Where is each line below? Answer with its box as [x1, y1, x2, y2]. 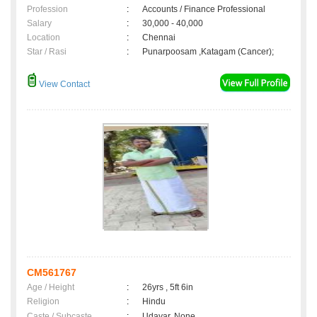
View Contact [37, 79, 90, 90]
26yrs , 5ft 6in [142, 282, 193, 293]
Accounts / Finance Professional [142, 4, 265, 15]
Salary [27, 18, 52, 29]
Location [27, 33, 60, 43]
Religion [27, 296, 59, 307]
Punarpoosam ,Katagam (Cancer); [142, 47, 274, 57]
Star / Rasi [27, 47, 67, 57]
